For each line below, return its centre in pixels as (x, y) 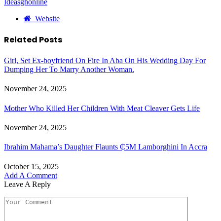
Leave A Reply (27, 184)
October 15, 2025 (31, 166)
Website (47, 18)
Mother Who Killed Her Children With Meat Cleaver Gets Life (102, 108)
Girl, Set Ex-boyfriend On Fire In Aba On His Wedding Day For (105, 61)
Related (21, 39)
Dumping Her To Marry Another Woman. (69, 70)
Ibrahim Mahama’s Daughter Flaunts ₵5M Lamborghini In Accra (106, 147)
